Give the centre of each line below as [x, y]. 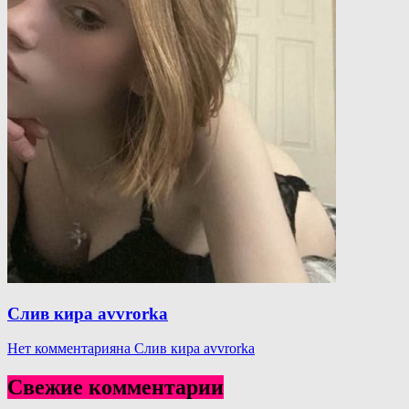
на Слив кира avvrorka [185, 349]
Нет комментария [62, 349]
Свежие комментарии [115, 388]
